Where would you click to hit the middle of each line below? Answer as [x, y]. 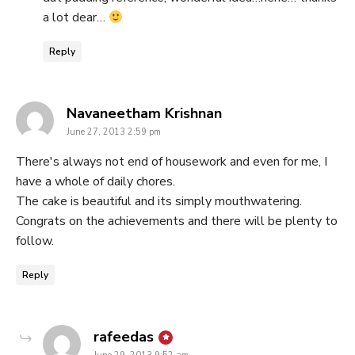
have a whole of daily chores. [95, 182]
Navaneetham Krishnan [144, 114]
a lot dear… [76, 18]
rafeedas [124, 337]
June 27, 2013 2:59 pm [114, 132]
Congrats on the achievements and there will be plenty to [177, 221]
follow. [35, 241]
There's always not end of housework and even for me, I [172, 162]
